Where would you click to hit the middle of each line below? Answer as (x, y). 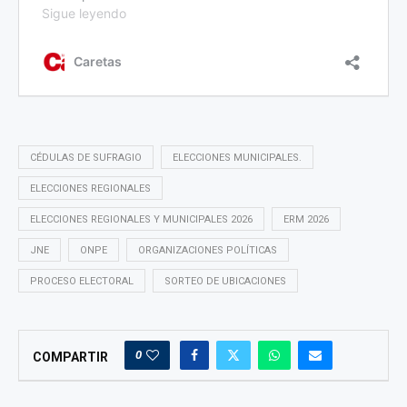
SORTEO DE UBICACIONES (225, 281)
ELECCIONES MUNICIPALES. (237, 158)
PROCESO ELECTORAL (82, 281)
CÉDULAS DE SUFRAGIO (86, 158)
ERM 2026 (306, 219)
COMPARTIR (70, 357)
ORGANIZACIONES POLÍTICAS (208, 250)
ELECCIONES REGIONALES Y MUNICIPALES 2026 (141, 219)
